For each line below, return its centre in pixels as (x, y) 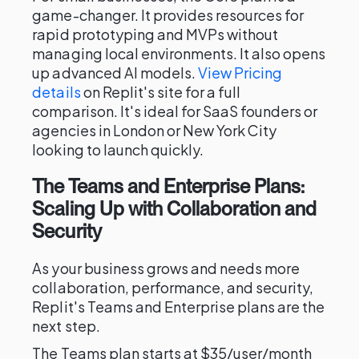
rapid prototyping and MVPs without (155, 34)
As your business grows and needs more (166, 268)
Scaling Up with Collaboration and (175, 209)
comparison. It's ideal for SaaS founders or (175, 111)
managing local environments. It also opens (179, 53)
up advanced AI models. (115, 73)
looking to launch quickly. (118, 149)
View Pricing (240, 73)
